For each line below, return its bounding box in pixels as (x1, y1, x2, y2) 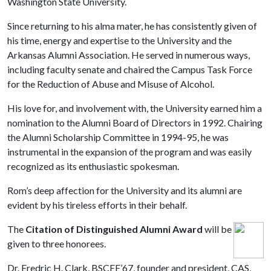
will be (203, 223, 232, 235)
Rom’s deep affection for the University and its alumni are (7, 184, 242, 196)
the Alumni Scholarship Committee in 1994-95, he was (7, 131, 229, 143)
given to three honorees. (7, 238, 106, 249)
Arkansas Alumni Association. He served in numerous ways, (7, 49, 250, 60)
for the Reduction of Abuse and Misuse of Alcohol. (7, 78, 214, 90)
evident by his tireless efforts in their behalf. (7, 199, 187, 211)
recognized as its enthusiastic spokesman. (7, 160, 179, 172)
